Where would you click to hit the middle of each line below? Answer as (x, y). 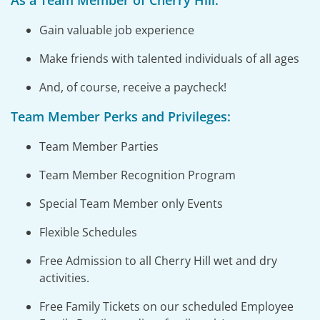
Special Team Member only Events (131, 204)
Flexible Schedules (88, 232)
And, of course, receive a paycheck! (132, 87)
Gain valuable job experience (116, 30)
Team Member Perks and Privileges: (120, 116)
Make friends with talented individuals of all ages (169, 59)
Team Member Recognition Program (137, 175)
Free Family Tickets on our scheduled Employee (166, 306)
